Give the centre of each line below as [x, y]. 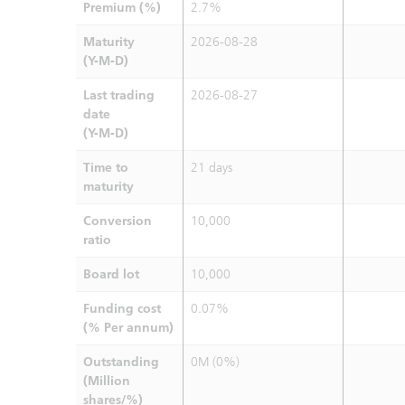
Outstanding [121, 362]
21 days [212, 168]
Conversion [118, 221]
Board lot [111, 274]
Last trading [119, 95]
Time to [106, 168]
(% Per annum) [128, 328]
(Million [107, 381]
